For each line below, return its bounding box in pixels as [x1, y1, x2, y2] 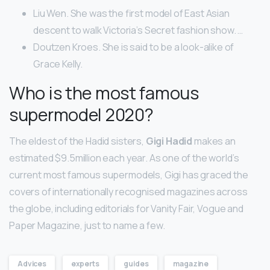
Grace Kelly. [33, 57, 83, 71]
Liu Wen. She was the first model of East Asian [33, 7, 230, 20]
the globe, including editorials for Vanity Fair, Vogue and [9, 202, 243, 216]
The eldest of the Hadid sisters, [9, 134, 146, 148]
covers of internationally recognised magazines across [9, 185, 248, 199]
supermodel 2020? [9, 102, 154, 127]
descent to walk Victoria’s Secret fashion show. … [33, 24, 243, 37]
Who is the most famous [9, 81, 199, 105]
